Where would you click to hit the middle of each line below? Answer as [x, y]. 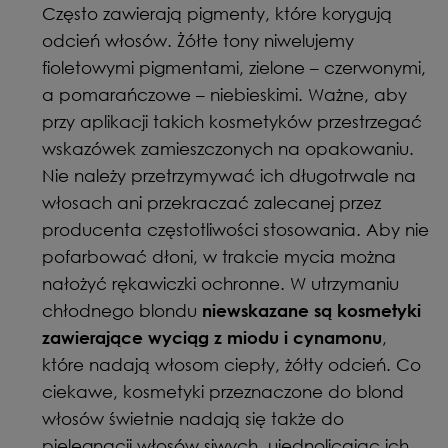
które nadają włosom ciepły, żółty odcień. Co [231, 364]
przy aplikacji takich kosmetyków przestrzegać [232, 121]
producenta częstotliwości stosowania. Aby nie [235, 229]
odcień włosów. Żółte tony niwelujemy [198, 40]
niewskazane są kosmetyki [311, 310]
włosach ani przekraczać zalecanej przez [211, 202]
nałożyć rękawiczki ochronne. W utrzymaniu [220, 283]
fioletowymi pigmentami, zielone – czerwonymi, [234, 67]
